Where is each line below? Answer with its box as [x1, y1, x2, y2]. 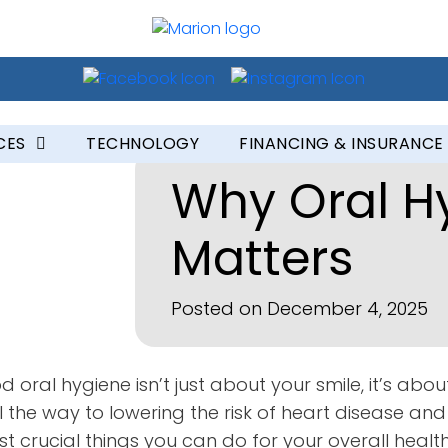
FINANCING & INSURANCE [239, 132, 444, 155]
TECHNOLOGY [86, 132, 199, 155]
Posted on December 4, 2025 [171, 296, 428, 322]
